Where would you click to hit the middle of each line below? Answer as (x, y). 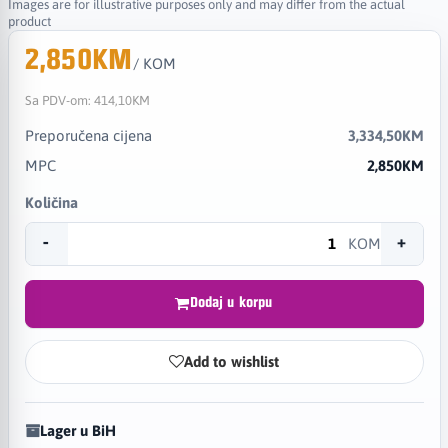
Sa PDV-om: (59, 100)
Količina (51, 202)
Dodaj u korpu (231, 303)
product (29, 21)
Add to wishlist (231, 361)
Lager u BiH (77, 430)
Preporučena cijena (88, 135)
